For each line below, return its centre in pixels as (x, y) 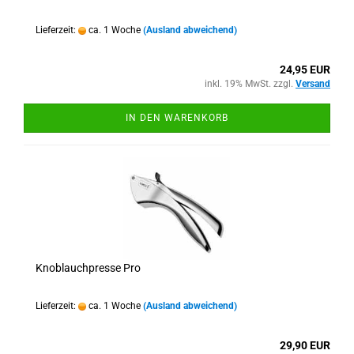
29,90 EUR (305, 345)
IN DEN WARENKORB (177, 118)
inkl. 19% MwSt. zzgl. (250, 84)
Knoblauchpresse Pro (88, 268)
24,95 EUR (305, 70)
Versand (313, 84)
